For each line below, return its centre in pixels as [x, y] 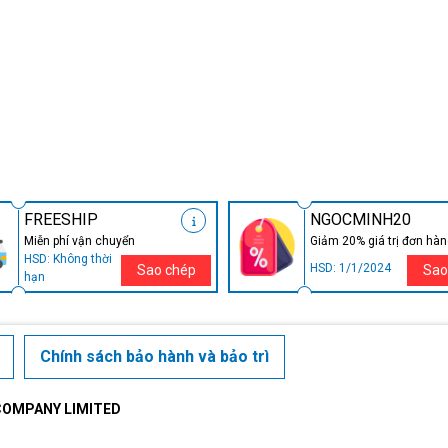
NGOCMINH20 [360, 220]
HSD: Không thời [68, 259]
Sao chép [166, 270]
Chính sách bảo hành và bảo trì [154, 357]
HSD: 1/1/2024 [350, 268]
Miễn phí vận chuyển [79, 241]
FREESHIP [61, 220]
